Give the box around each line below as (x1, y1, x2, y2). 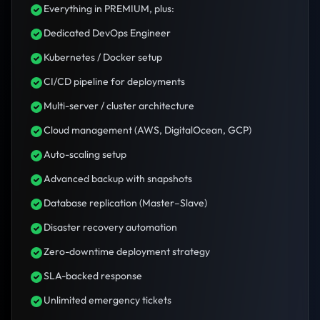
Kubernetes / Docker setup (44, 51, 162, 64)
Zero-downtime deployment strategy (44, 245, 210, 259)
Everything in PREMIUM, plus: (44, 2, 174, 16)
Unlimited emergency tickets (44, 294, 171, 307)
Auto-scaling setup (44, 148, 126, 161)
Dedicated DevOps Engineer (44, 26, 171, 40)
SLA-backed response (44, 269, 142, 283)
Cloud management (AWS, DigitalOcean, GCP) (44, 124, 251, 137)
